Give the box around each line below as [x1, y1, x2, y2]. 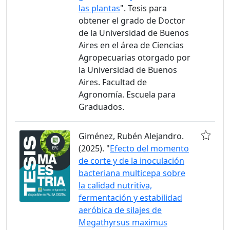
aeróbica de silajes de [79, 204, 162, 216]
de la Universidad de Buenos [79, 27, 189, 39]
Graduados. [79, 101, 124, 112]
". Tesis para [120, 3, 167, 14]
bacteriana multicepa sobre [79, 167, 185, 179]
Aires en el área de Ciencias [79, 40, 184, 51]
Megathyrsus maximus [79, 217, 167, 228]
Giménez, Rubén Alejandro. [79, 130, 184, 142]
